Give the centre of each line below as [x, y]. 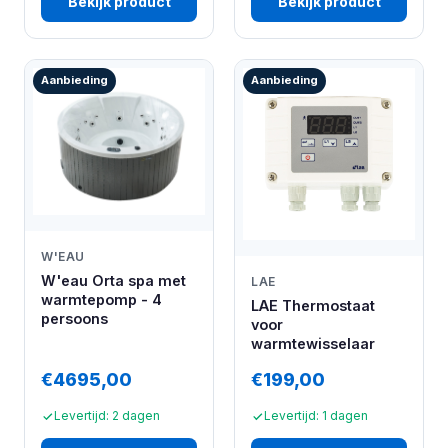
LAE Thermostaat [313, 306]
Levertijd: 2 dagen [107, 416]
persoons [74, 318]
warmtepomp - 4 [101, 299]
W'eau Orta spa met [113, 280]
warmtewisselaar [313, 344]
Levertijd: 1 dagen [316, 416]
